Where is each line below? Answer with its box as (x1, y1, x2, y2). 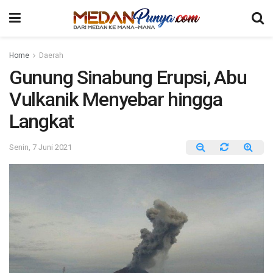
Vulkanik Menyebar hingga (9, 88, 222, 111)
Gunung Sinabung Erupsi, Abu (9, 66, 247, 89)
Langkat (9, 110, 74, 133)
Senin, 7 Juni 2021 (9, 142, 72, 152)
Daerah (39, 51, 63, 60)
